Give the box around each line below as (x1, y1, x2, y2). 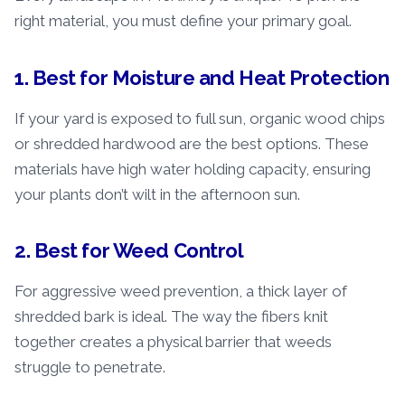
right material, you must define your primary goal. (14, 12, 352, 31)
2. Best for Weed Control (14, 238, 244, 262)
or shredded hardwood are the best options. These (14, 134, 369, 153)
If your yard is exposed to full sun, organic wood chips (14, 108, 385, 127)
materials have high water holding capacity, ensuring (14, 159, 371, 178)
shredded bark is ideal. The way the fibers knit (14, 306, 328, 325)
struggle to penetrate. (14, 357, 165, 376)
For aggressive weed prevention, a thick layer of (14, 281, 347, 300)
